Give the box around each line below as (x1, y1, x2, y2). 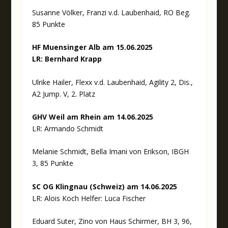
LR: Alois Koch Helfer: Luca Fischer (32, 193, 146, 203)
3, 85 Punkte (32, 158, 73, 168)
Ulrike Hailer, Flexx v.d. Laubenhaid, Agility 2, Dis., (32, 77, 193, 87)
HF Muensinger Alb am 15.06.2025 (32, 42, 153, 52)
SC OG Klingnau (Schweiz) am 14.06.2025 (32, 181, 177, 191)
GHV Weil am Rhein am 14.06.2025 (32, 112, 153, 122)
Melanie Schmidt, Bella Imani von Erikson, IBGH (32, 147, 189, 157)
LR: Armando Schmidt (32, 124, 103, 134)
